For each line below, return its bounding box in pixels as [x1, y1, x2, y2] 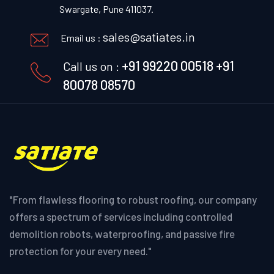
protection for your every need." [9, 244, 152, 257]
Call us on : [63, 59, 122, 74]
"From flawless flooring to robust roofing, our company [9, 193, 257, 206]
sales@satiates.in [103, 29, 195, 45]
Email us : [61, 32, 103, 44]
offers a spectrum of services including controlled [9, 210, 232, 223]
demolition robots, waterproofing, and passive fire [9, 227, 235, 240]
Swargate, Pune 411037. [59, 3, 154, 15]
